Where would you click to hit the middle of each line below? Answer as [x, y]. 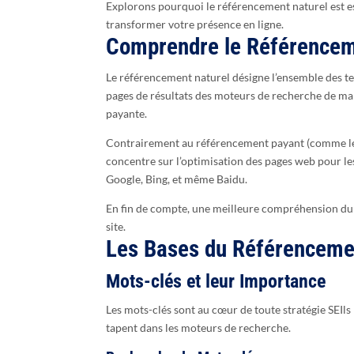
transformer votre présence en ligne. [195, 24]
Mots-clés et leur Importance [216, 282]
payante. [127, 114]
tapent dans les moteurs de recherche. [199, 328]
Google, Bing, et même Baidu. [177, 179]
